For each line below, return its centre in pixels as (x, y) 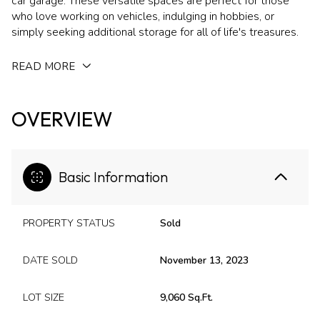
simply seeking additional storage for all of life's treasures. (155, 32)
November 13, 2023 (204, 260)
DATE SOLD (50, 260)
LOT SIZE (44, 297)
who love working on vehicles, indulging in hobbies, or (143, 16)
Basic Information (113, 177)
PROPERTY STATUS (69, 223)
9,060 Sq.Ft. (186, 297)
